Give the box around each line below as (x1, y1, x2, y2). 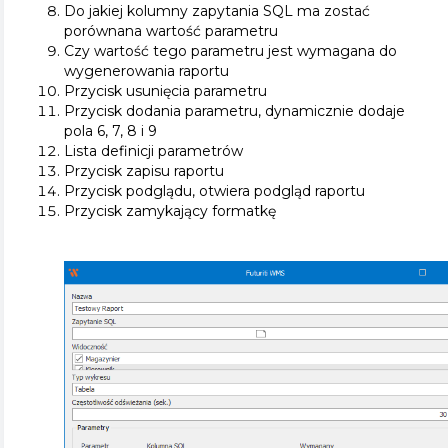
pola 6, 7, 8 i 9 (64, 121, 157, 140)
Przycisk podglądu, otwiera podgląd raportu (64, 181, 365, 200)
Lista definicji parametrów (64, 141, 243, 160)
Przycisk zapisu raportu (64, 161, 224, 180)
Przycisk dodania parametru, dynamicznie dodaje (64, 101, 405, 120)
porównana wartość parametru (64, 21, 278, 40)
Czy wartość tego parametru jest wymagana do (64, 41, 397, 60)
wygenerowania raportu (64, 61, 229, 80)
